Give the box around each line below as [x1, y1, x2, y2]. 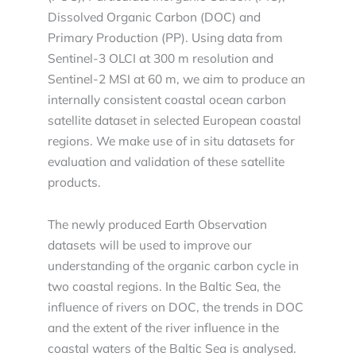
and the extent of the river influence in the [48, 319, 279, 336]
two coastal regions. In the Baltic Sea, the [48, 278, 281, 295]
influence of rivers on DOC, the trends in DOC [48, 299, 304, 315]
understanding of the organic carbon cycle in [48, 257, 299, 274]
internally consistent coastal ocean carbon [48, 91, 286, 108]
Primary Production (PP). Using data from [48, 29, 283, 46]
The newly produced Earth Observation [48, 216, 267, 233]
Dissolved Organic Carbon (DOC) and [48, 9, 261, 25]
